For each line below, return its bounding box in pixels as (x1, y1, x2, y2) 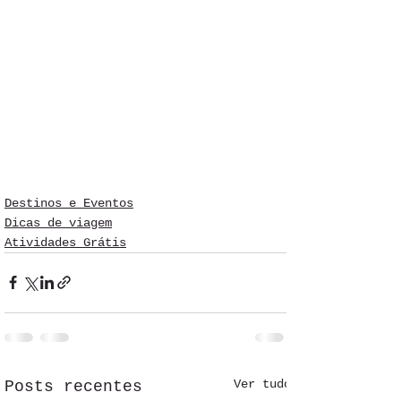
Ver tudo (234, 376, 291, 391)
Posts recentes (4, 377, 142, 396)
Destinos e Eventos (4, 195, 133, 210)
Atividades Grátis (4, 235, 126, 250)
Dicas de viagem (4, 215, 112, 230)
